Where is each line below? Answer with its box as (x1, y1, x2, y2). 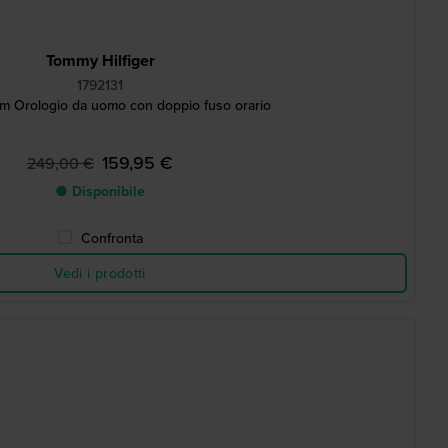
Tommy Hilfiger (45, 49, 155, 72)
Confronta (81, 228, 143, 248)
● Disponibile (55, 181, 145, 201)
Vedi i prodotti (54, 263, 146, 283)
